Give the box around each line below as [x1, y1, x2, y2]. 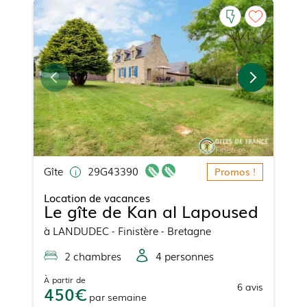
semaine [108, 289, 147, 304]
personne [162, 247, 209, 263]
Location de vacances [44, 189, 150, 205]
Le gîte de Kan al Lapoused [44, 198, 258, 223]
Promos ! [214, 164, 256, 178]
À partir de [44, 273, 86, 286]
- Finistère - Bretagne [109, 222, 211, 238]
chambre [71, 247, 116, 263]
